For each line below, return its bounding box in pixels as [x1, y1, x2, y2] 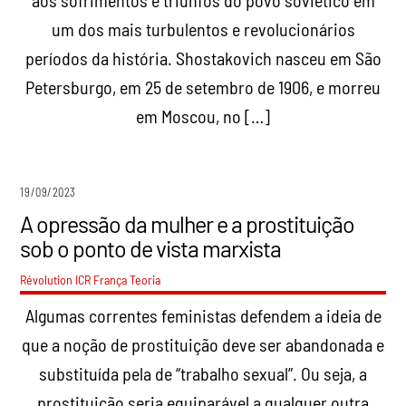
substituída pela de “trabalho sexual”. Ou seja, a [39, 362, 367, 385]
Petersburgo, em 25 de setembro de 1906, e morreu [25, 75, 381, 98]
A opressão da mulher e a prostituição [20, 210, 355, 238]
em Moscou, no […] [136, 104, 270, 127]
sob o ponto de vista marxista [20, 235, 282, 263]
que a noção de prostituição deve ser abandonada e [22, 333, 384, 356]
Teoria [130, 272, 161, 288]
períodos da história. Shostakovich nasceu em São [24, 46, 382, 69]
